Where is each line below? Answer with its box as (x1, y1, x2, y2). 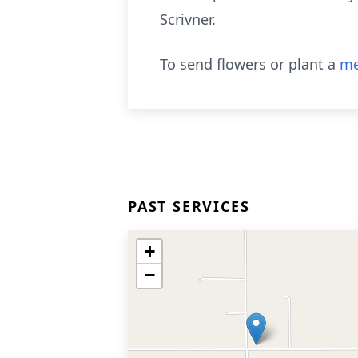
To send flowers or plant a (160, 54, 340, 74)
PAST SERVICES (128, 197, 250, 216)
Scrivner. (160, 10, 216, 29)
